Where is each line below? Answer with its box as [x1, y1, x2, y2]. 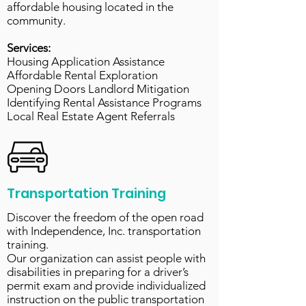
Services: [7, 41, 51, 55]
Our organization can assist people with [7, 251, 206, 265]
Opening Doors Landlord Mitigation [7, 82, 189, 96]
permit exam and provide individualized [7, 279, 206, 292]
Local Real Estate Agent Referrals [7, 109, 175, 123]
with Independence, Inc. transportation [7, 224, 201, 238]
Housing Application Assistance [7, 55, 165, 68]
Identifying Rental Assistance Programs [7, 96, 201, 109]
